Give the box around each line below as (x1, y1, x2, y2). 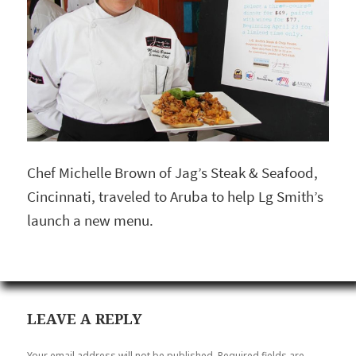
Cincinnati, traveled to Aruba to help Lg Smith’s (27, 187, 324, 207)
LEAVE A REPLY (27, 308, 143, 328)
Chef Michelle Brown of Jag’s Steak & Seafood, (27, 163, 319, 184)
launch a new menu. (27, 211, 154, 231)
